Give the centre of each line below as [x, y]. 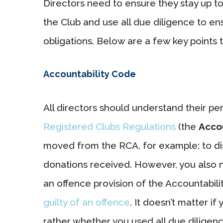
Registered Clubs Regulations [110, 126]
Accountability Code [90, 74]
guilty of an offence [87, 202]
